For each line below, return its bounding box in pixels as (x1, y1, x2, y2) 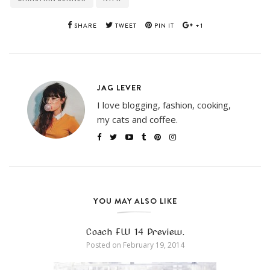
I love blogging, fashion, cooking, (97, 98, 231, 111)
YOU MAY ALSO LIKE (93, 195, 177, 206)
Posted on (86, 239, 121, 250)
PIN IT (152, 21, 174, 30)
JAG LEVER (97, 81, 142, 93)
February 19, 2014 (121, 239, 184, 250)
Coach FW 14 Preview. (85, 226, 185, 237)
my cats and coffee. (97, 113, 178, 125)
